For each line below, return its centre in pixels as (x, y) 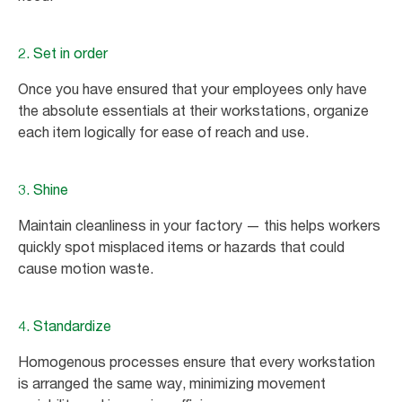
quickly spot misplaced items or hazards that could (181, 246)
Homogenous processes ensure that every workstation (197, 361)
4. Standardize (65, 325)
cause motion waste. (86, 268)
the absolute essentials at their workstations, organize (193, 110)
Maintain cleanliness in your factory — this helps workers (199, 225)
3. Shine (43, 189)
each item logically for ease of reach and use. (163, 131)
